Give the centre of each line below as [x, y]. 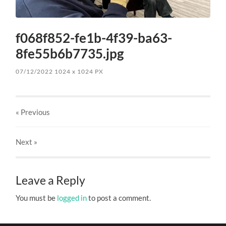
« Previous [33, 112]
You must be [37, 198]
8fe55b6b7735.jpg [70, 54]
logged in [72, 198]
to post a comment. [119, 198]
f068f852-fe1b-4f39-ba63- [94, 38]
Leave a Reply [51, 181]
